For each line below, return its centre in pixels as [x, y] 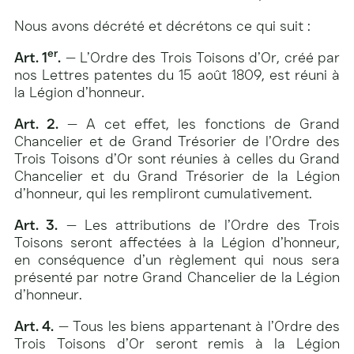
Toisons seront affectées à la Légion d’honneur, [177, 243]
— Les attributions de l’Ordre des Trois [199, 226]
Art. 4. [34, 327]
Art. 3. [36, 226]
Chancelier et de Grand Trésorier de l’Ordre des [177, 142]
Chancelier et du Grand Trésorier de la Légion [177, 177]
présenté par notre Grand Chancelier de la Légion [177, 278]
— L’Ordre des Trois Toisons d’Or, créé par [201, 58]
